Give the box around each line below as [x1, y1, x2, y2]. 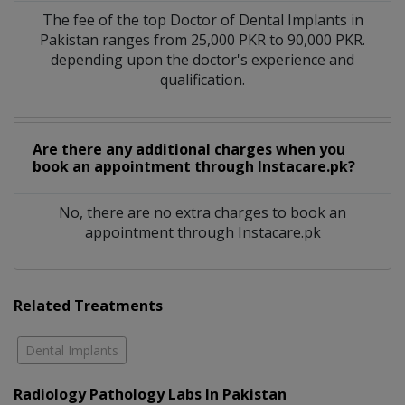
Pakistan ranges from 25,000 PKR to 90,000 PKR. [40, 30, 365, 51]
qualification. [160, 70, 245, 90]
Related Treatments [14, 296, 163, 316]
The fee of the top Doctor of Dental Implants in [42, 10, 363, 31]
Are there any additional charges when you [33, 139, 345, 160]
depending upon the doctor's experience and [51, 50, 354, 71]
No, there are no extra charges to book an [59, 202, 346, 223]
